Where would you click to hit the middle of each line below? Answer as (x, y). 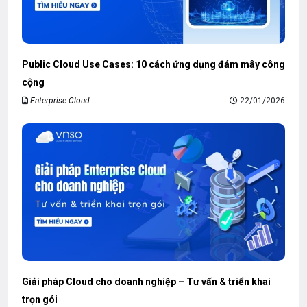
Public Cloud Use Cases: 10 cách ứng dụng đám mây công (153, 64)
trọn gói (40, 299)
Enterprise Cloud (60, 100)
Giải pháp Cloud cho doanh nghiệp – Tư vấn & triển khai (146, 281)
